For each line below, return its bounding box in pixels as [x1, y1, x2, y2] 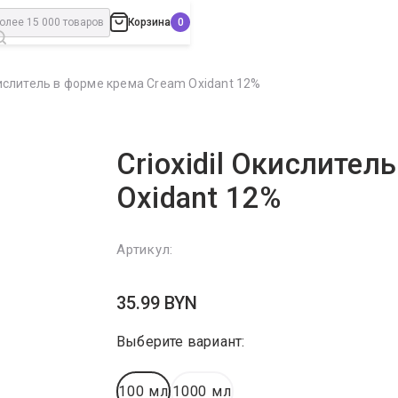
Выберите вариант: [116, 333, 245, 351]
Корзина [128, 16, 171, 28]
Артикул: [116, 242, 174, 259]
